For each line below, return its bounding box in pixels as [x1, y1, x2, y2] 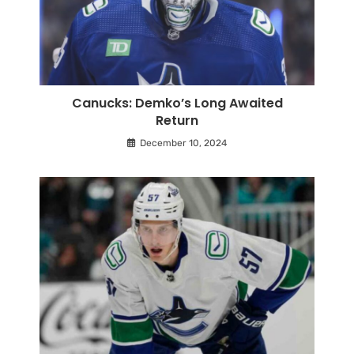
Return [156, 111, 198, 130]
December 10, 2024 [140, 137, 227, 149]
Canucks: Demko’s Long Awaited [71, 94, 283, 112]
